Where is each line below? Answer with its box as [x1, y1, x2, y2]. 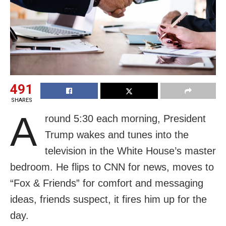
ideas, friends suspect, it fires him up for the [10, 193, 207, 205]
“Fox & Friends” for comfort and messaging [10, 177, 203, 189]
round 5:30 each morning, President [45, 112, 206, 124]
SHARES [11, 96, 32, 103]
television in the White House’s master [45, 145, 216, 156]
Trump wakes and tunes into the [45, 129, 189, 140]
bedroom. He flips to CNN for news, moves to [10, 161, 214, 173]
